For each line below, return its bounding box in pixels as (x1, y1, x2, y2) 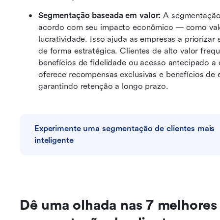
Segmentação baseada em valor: (38, 11, 164, 20)
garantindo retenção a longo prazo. (38, 82, 168, 91)
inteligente (34, 136, 74, 145)
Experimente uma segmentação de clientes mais (34, 124, 215, 133)
